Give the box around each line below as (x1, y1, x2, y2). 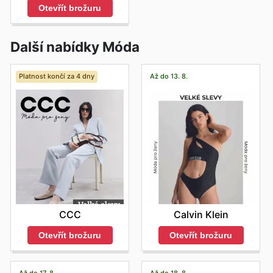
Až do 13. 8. (149, 72, 188, 81)
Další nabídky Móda (10, 38, 140, 55)
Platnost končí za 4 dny (18, 72, 94, 81)
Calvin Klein (173, 208, 229, 221)
